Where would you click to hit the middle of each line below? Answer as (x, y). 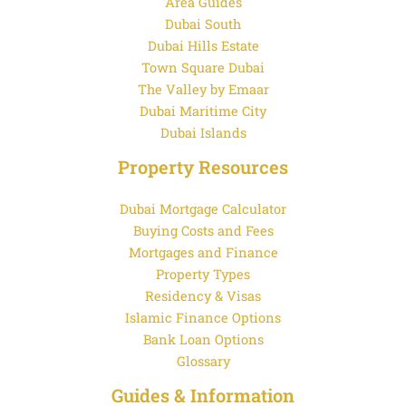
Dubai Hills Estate (203, 45)
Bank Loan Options (203, 339)
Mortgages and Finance (203, 252)
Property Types (203, 274)
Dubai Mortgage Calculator (203, 208)
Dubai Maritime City (203, 111)
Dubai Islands (203, 132)
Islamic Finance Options (203, 317)
